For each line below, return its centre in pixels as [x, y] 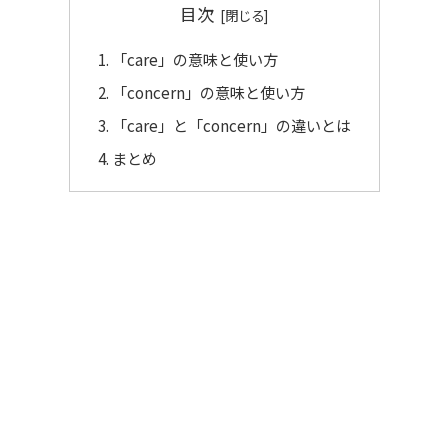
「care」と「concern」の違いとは [231, 125]
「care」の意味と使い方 [194, 59]
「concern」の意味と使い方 [208, 92]
